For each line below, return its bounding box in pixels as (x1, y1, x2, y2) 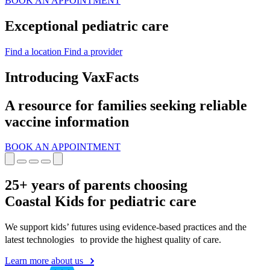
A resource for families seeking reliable (5, 97, 247, 113)
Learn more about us (5, 256, 86, 266)
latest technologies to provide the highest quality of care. (5, 234, 221, 245)
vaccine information (5, 113, 129, 130)
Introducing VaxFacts (5, 69, 139, 85)
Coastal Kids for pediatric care (5, 193, 196, 210)
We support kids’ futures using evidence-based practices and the (5, 222, 246, 233)
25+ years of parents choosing (5, 177, 187, 193)
